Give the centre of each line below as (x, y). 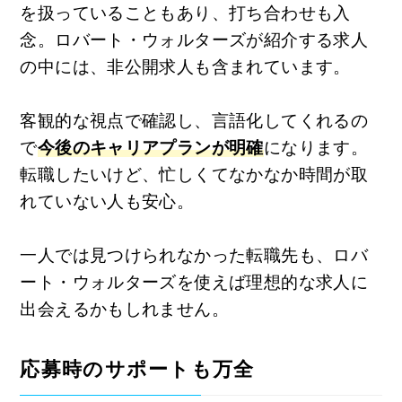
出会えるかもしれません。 (124, 309)
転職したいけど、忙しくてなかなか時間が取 (194, 174)
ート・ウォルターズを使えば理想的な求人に (194, 282)
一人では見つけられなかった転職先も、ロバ (194, 255)
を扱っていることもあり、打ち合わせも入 (185, 13)
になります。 (316, 147)
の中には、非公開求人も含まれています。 (185, 66)
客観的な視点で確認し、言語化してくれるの (194, 120)
